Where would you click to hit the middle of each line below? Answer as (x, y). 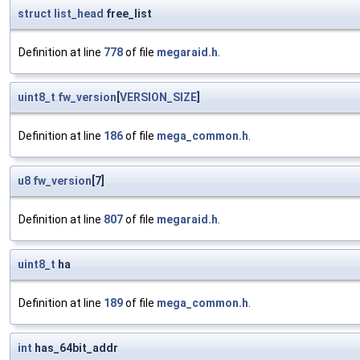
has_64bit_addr (75, 348)
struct (35, 14)
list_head (79, 14)
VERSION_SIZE (158, 98)
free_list (128, 14)
